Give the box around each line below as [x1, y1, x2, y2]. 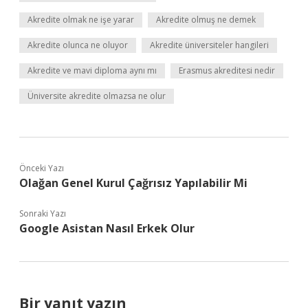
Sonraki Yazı [19, 208, 66, 219]
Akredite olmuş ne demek [156, 14, 256, 25]
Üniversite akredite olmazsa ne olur [27, 90, 166, 102]
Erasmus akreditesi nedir [179, 65, 275, 76]
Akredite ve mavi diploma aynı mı [27, 65, 157, 76]
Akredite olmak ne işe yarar [27, 14, 134, 25]
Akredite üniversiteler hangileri [150, 39, 269, 51]
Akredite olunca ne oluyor [27, 39, 128, 51]
